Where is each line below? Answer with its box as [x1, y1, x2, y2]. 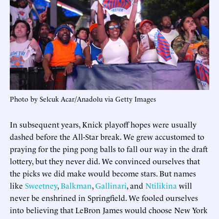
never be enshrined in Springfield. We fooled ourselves [10, 192, 198, 203]
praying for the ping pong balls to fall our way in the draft [10, 143, 208, 154]
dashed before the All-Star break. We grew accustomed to [10, 131, 204, 142]
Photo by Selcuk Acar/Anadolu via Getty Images [10, 93, 156, 103]
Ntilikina [145, 179, 177, 191]
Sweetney [25, 179, 57, 191]
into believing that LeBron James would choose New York [10, 204, 208, 215]
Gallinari [95, 179, 127, 191]
